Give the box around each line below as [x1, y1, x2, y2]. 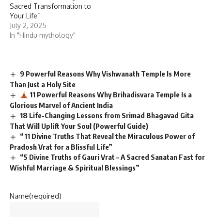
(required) [29, 191, 62, 201]
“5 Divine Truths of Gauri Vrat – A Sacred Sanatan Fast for [20, 153, 205, 161]
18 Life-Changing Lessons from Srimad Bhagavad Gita [20, 111, 194, 120]
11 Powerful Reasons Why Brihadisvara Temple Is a [28, 90, 192, 99]
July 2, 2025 [10, 21, 46, 30]
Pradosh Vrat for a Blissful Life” [10, 142, 112, 151]
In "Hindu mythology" [10, 31, 76, 40]
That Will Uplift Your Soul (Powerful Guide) [10, 122, 148, 131]
